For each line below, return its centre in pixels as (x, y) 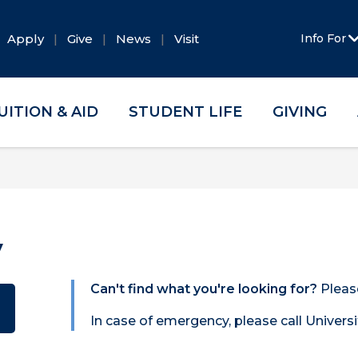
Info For (325, 38)
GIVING (299, 112)
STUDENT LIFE (186, 112)
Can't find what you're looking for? (204, 289)
